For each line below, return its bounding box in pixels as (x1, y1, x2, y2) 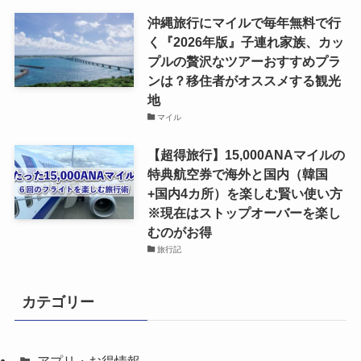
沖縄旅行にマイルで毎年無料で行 (147, 15, 341, 30)
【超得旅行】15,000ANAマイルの (147, 147, 345, 162)
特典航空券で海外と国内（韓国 (147, 167, 328, 181)
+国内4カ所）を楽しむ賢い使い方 (147, 186, 342, 201)
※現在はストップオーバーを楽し (147, 205, 341, 220)
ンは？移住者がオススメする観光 (147, 73, 341, 88)
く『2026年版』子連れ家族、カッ (147, 34, 344, 49)
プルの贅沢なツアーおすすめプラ (147, 53, 341, 68)
